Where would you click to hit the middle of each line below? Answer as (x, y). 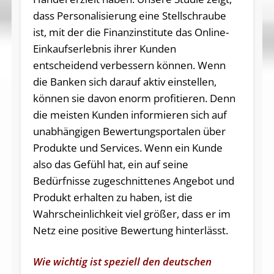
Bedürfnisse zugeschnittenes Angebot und (133, 180)
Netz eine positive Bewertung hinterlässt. (130, 230)
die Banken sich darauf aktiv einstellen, (124, 81)
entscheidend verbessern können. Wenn (129, 65)
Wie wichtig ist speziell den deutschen (122, 261)
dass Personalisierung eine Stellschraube (129, 15)
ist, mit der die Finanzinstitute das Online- (131, 32)
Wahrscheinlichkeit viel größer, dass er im (131, 213)
